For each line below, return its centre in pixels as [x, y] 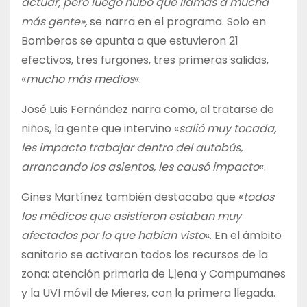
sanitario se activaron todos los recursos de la [145, 254]
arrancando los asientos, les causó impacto [140, 167]
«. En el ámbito [243, 235]
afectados [49, 235]
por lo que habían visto [143, 235]
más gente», [56, 21]
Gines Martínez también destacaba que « [132, 197]
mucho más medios [80, 79]
